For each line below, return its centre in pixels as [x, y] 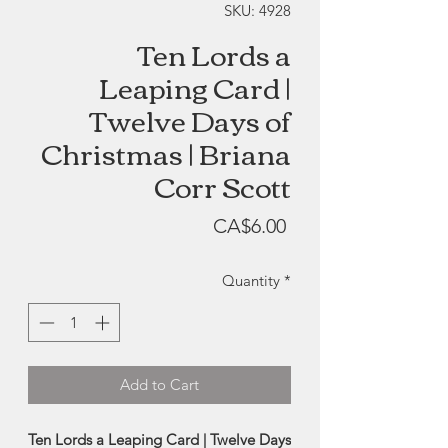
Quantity [251, 281]
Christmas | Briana [166, 152]
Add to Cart [159, 384]
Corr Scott [222, 185]
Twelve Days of [190, 119]
